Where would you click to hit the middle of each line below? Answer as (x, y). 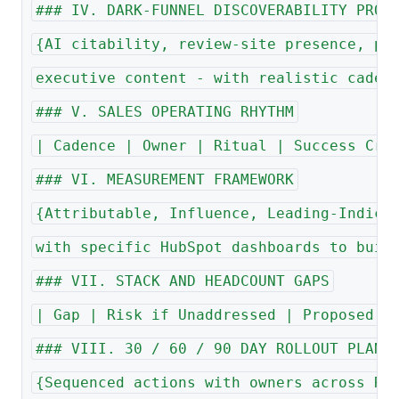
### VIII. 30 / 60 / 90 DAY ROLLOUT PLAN (209, 349)
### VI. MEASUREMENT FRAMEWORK (164, 180)
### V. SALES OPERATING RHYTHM (164, 112)
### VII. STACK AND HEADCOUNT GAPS (182, 281)
